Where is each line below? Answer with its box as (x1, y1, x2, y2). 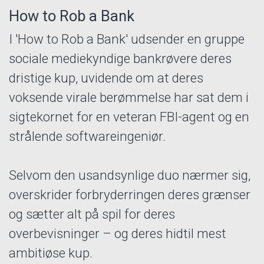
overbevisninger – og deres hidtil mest (9, 226, 226, 242)
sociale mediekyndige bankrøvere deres (9, 51, 232, 67)
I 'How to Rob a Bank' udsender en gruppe (9, 31, 245, 47)
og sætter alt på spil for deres (9, 206, 175, 222)
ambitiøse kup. (9, 245, 93, 261)
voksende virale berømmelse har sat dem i (9, 90, 249, 105)
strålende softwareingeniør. (9, 128, 166, 144)
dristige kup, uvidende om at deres (9, 70, 203, 86)
